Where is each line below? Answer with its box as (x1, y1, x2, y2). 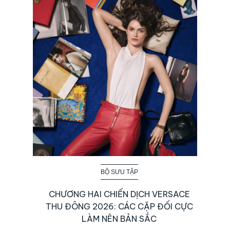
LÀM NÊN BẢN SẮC (82, 213, 157, 224)
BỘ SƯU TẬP (100, 168, 138, 176)
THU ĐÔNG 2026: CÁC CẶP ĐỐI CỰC (45, 201, 193, 212)
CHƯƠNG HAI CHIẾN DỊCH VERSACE (48, 188, 190, 199)
